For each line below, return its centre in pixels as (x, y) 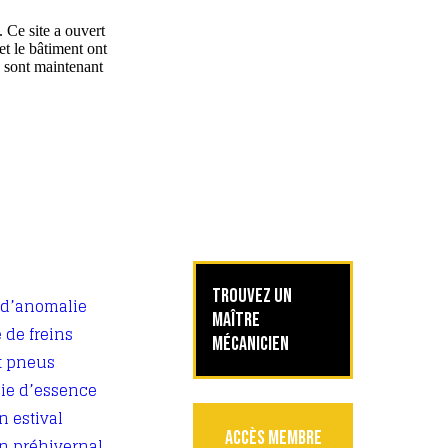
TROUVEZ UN (252, 296)
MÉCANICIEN (250, 344)
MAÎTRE (236, 320)
